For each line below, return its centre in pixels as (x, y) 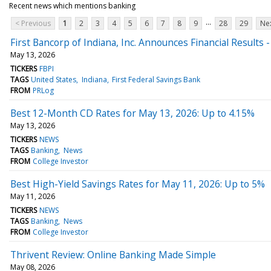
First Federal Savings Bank (156, 79)
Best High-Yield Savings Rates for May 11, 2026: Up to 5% (138, 184)
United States (54, 79)
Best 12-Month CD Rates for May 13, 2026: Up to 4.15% (132, 113)
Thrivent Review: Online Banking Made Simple (113, 254)
